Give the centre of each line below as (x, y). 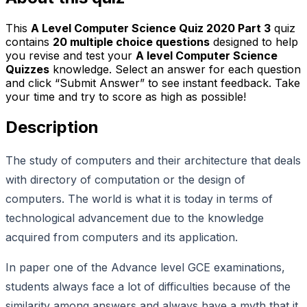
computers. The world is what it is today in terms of (139, 198)
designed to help (254, 42)
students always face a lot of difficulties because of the (148, 286)
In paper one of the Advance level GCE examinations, (145, 267)
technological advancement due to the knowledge (135, 218)
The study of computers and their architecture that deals (153, 160)
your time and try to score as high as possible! (126, 97)
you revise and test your (71, 56)
